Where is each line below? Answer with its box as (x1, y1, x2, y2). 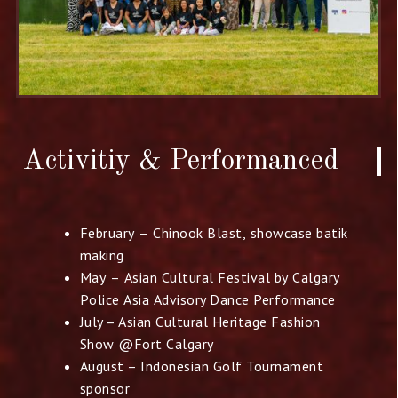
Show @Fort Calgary (79, 335, 214, 354)
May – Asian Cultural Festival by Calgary (79, 268, 340, 287)
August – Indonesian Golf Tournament (79, 357, 324, 376)
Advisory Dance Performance (153, 291, 336, 309)
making (79, 246, 124, 265)
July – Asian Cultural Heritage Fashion (79, 313, 321, 331)
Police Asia (79, 291, 154, 309)
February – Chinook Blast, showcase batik (79, 224, 348, 243)
